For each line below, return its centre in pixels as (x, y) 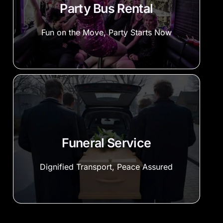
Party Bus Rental (107, 9)
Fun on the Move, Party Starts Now (106, 33)
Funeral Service (107, 143)
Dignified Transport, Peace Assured (107, 167)
